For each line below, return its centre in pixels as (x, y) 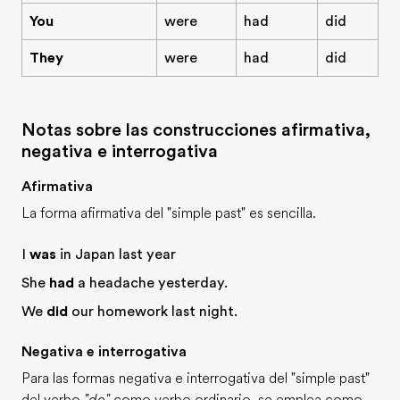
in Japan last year (116, 254)
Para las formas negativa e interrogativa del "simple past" (196, 379)
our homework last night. (153, 312)
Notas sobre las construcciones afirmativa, (196, 130)
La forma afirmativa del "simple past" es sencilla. (169, 213)
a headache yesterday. (151, 283)
